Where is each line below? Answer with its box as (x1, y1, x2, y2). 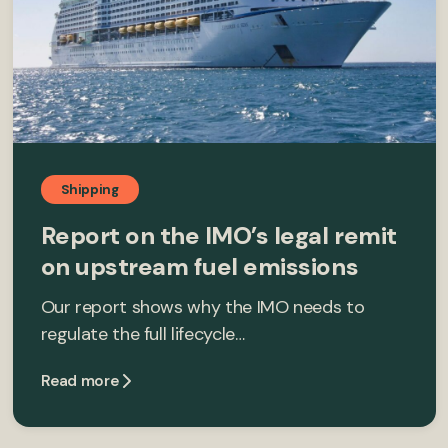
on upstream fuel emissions (40, 250, 359, 282)
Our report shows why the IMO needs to (40, 294, 365, 319)
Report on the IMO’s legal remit (40, 219, 397, 251)
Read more (40, 370, 119, 391)
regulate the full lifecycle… (40, 321, 245, 346)
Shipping (60, 180, 119, 198)
